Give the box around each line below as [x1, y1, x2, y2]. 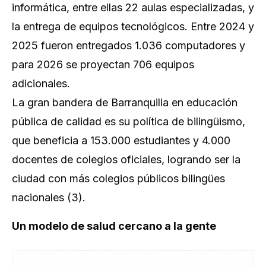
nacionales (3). [12, 191, 85, 204]
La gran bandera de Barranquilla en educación [12, 96, 237, 109]
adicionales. [12, 77, 70, 90]
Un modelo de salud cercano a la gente [12, 219, 216, 232]
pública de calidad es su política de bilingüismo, [12, 115, 245, 128]
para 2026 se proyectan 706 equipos [12, 58, 194, 71]
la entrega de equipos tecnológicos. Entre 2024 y [12, 20, 254, 33]
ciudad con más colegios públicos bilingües [12, 172, 225, 185]
